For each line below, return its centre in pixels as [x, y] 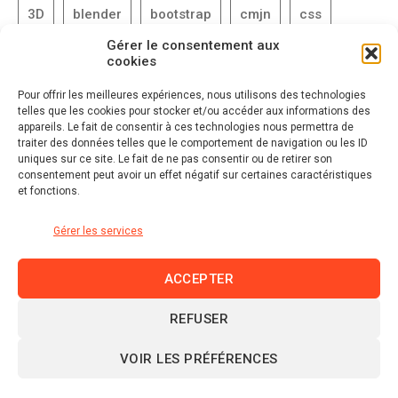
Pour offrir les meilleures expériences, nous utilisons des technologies [192, 95]
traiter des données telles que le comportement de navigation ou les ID [193, 143]
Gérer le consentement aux [193, 45]
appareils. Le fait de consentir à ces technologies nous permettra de [186, 127]
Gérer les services [98, 231]
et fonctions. [49, 191]
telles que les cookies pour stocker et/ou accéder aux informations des [194, 111]
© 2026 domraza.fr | [82, 370]
